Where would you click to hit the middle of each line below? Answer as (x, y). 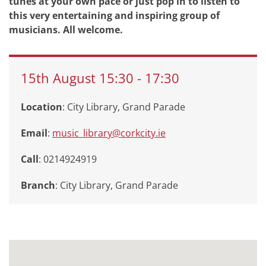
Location (42, 107)
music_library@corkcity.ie (109, 133)
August (76, 78)
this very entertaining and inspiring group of (114, 15)
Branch (38, 185)
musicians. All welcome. (66, 30)
